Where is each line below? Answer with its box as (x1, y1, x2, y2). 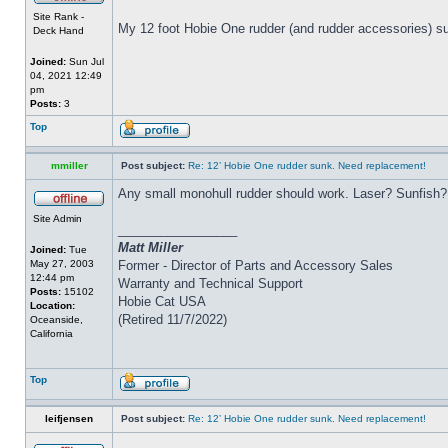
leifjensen (45, 413, 93, 425)
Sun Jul (66, 56, 104, 68)
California (30, 328, 73, 340)
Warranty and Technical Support (118, 276, 303, 292)
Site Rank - (33, 11, 84, 23)
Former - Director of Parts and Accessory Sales (118, 258, 393, 274)
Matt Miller (118, 240, 183, 256)
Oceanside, (30, 314, 83, 326)
